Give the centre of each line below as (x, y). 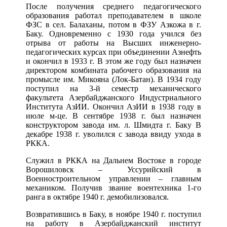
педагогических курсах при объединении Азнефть (113, 52)
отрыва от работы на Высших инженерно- (113, 43)
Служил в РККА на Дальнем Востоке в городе (113, 161)
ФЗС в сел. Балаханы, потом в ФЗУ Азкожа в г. (113, 25)
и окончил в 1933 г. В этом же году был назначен (113, 61)
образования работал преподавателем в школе (113, 16)
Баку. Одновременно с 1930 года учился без (113, 34)
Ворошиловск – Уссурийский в (113, 170)
